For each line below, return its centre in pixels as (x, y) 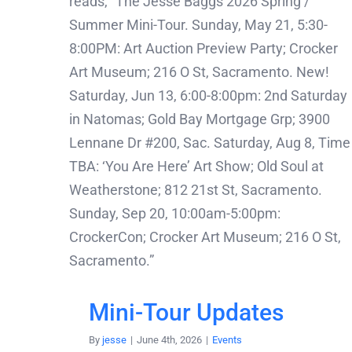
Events (227, 339)
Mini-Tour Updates (186, 312)
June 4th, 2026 (169, 339)
